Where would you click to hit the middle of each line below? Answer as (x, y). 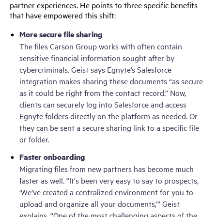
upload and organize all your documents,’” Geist (100, 203)
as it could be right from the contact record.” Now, (103, 92)
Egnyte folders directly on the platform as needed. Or (108, 116)
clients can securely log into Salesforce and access (103, 104)
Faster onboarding (52, 156)
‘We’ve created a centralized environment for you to (106, 192)
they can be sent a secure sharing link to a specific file (109, 127)
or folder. (37, 139)
